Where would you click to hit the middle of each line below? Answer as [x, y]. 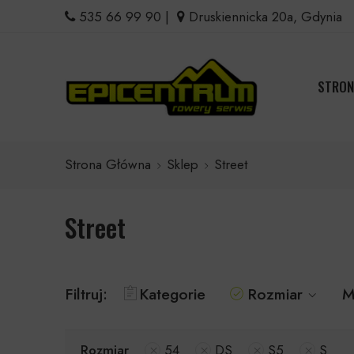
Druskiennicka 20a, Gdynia [264, 17]
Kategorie [172, 294]
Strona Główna [108, 165]
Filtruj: [86, 294]
